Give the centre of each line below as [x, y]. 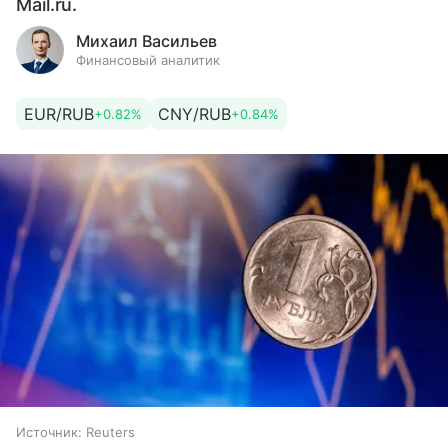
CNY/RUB [194, 114]
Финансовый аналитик [148, 60]
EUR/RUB [59, 114]
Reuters [110, 431]
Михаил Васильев [146, 41]
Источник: [49, 431]
